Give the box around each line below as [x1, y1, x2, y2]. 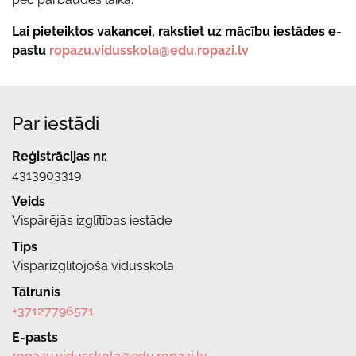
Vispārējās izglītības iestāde [12, 212, 172, 228]
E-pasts [12, 329, 58, 345]
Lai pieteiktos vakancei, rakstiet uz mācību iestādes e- [12, 23, 342, 39]
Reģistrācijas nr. [12, 148, 107, 164]
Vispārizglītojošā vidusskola [12, 257, 174, 273]
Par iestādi [12, 111, 99, 133]
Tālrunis [12, 284, 60, 300]
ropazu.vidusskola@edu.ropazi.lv [49, 42, 249, 58]
